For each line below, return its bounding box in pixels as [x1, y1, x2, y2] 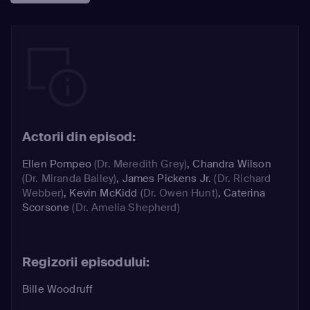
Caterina [224, 185, 266, 200]
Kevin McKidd [69, 185, 138, 200]
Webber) [22, 185, 64, 200]
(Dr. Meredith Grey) [91, 156, 188, 171]
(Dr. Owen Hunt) [137, 185, 218, 200]
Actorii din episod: [22, 128, 136, 145]
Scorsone [22, 200, 70, 215]
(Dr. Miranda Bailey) [22, 171, 117, 185]
